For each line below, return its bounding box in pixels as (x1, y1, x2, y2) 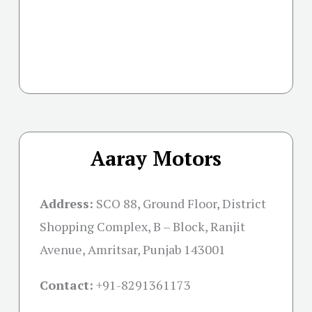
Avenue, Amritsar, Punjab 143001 (40, 240, 226, 258)
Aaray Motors (91, 144, 221, 171)
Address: (40, 194, 93, 212)
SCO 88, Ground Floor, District (96, 194, 266, 212)
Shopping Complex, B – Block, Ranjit (40, 217, 245, 235)
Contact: (40, 276, 93, 293)
